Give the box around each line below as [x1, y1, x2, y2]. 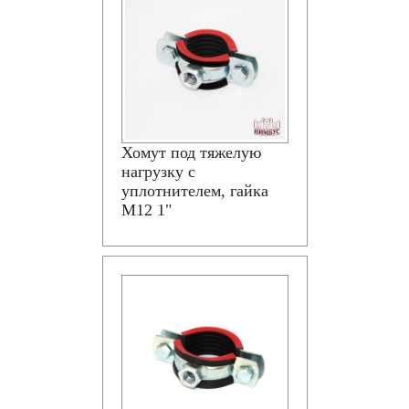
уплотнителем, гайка [121, 182, 268, 200]
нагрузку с [121, 163, 195, 181]
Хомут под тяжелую [121, 143, 261, 162]
